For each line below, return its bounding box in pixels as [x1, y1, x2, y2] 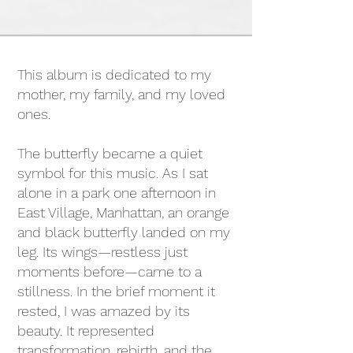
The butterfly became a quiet [17, 145, 203, 162]
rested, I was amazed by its [17, 303, 190, 319]
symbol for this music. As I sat [17, 165, 208, 181]
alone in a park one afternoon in [17, 184, 216, 201]
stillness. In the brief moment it [17, 283, 215, 299]
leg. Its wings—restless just [17, 243, 188, 260]
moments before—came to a [17, 263, 202, 280]
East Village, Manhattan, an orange [17, 204, 229, 221]
